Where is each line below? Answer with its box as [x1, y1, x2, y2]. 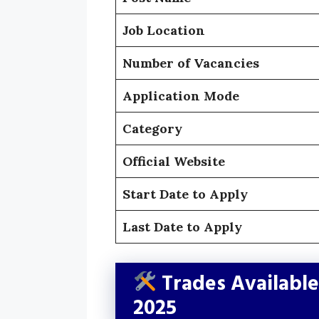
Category [122, 120, 182, 137]
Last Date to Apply [122, 219, 242, 236]
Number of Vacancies [122, 55, 259, 72]
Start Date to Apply [122, 186, 248, 203]
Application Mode [122, 88, 239, 105]
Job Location [122, 22, 205, 39]
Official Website [122, 153, 225, 170]
